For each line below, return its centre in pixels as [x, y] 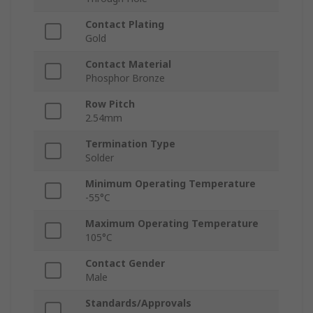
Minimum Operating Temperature [170, 184]
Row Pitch [110, 104]
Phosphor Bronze [125, 78]
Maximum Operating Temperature [172, 224]
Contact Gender [125, 263]
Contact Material [128, 64]
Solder [100, 158]
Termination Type [130, 144]
